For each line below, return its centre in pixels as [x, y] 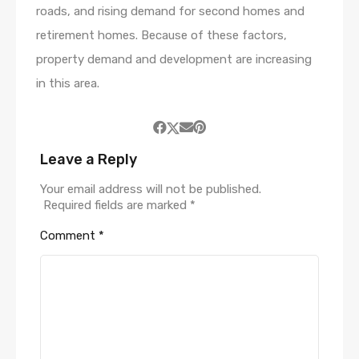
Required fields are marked [117, 205]
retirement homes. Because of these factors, [161, 35]
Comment [69, 235]
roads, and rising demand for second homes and [170, 11]
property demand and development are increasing [174, 59]
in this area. [68, 83]
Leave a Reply [89, 159]
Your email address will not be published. [151, 189]
